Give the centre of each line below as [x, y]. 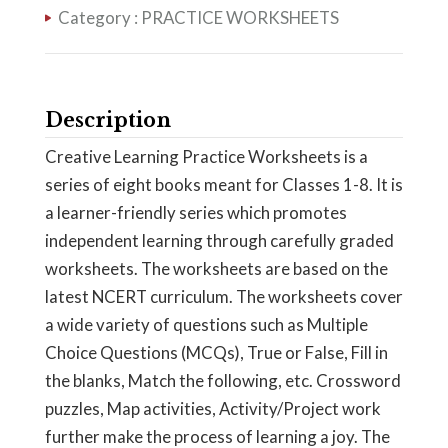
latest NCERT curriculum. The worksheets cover [224, 296]
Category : [98, 17]
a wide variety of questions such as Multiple [206, 324]
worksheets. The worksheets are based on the [216, 268]
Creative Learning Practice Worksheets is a [206, 156]
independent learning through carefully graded [219, 240]
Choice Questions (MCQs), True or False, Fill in [216, 352]
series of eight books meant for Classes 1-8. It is [224, 184]
